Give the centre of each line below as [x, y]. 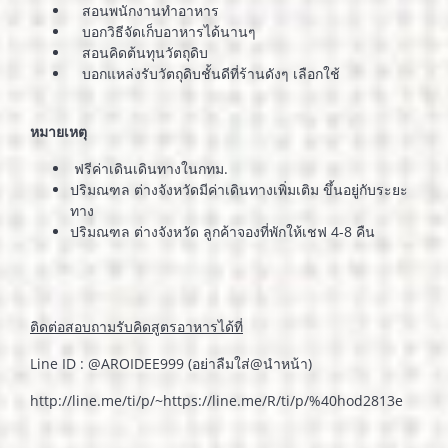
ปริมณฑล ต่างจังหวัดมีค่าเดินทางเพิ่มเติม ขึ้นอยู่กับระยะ [239, 189]
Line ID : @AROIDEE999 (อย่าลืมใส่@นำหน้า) [171, 363]
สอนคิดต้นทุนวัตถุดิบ [139, 52]
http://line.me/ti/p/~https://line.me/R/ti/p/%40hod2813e [216, 400]
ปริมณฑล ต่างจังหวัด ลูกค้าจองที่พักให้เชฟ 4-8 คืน [222, 231]
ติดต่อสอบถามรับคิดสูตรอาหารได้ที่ [136, 326]
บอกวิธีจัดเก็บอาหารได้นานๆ [163, 31]
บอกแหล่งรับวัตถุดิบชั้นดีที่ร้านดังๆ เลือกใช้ [205, 73]
